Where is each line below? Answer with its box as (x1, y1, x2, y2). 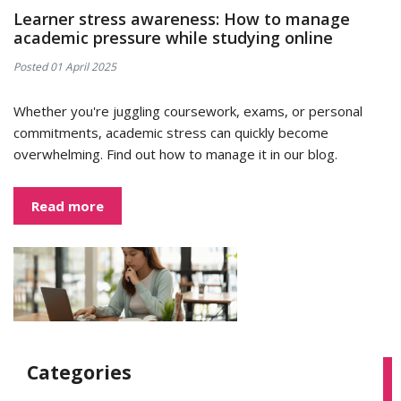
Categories (27, 360, 132, 386)
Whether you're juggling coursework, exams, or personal (13, 102, 363, 120)
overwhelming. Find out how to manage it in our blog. (13, 145, 337, 163)
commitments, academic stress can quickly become (13, 124, 328, 141)
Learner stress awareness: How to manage (13, 8, 350, 30)
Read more (31, 197, 104, 215)
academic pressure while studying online (13, 27, 333, 48)
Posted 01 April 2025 (13, 59, 116, 74)
